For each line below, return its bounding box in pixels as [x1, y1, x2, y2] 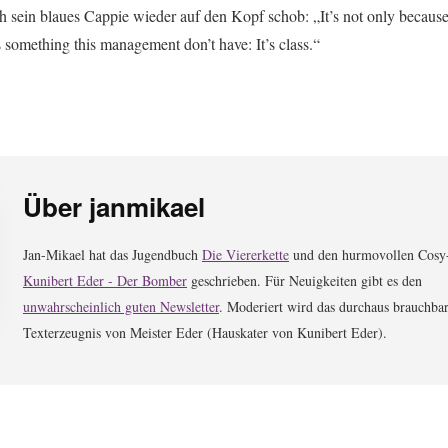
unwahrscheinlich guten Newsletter [23, 297, 219, 316]
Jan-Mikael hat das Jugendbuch [23, 245, 202, 264]
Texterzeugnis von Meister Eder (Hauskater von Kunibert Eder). [23, 323, 387, 342]
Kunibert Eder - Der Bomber [23, 271, 187, 290]
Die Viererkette [202, 245, 289, 264]
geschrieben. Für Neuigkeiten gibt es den [187, 271, 422, 290]
